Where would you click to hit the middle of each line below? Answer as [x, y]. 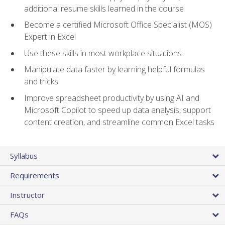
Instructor [27, 195]
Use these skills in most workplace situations [103, 53]
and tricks [41, 82]
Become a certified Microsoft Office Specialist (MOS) [118, 25]
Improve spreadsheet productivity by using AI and [112, 98]
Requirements [35, 176]
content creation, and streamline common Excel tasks [119, 122]
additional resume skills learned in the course [104, 8]
